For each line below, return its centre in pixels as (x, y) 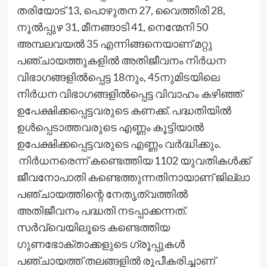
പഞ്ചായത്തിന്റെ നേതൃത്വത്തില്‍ (102, 193)
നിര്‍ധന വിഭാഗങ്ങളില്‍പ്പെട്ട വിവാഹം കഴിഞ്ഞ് (129, 93)
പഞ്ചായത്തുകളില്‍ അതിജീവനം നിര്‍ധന (121, 60)
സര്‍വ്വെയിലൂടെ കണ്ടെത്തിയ (93, 227)
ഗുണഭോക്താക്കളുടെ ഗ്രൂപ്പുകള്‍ (100, 243)
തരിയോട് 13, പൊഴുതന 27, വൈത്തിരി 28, (121, 10)
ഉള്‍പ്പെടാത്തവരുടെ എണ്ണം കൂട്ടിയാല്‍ (110, 127)
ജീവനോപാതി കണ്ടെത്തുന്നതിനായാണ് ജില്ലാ (133, 177)
